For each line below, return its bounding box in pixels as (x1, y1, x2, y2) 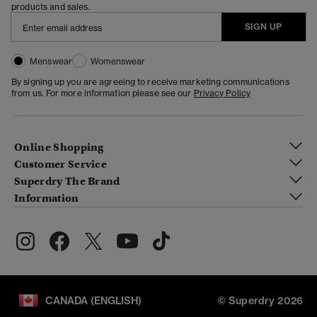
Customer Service (14, 157, 108, 171)
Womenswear (91, 56, 146, 67)
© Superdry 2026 (217, 294, 303, 308)
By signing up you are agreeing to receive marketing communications (11, 76, 289, 88)
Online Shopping (14, 140, 104, 154)
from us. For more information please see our (11, 88, 194, 99)
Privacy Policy (193, 88, 250, 99)
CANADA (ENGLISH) (45, 294, 142, 308)
